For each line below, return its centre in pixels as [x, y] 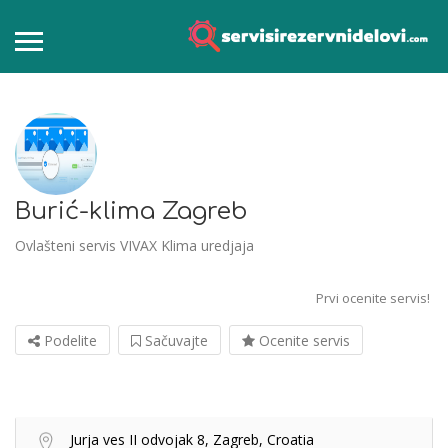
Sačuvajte [174, 341]
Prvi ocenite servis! [373, 298]
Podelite [68, 341]
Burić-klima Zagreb [131, 212]
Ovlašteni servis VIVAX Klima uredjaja [134, 246]
